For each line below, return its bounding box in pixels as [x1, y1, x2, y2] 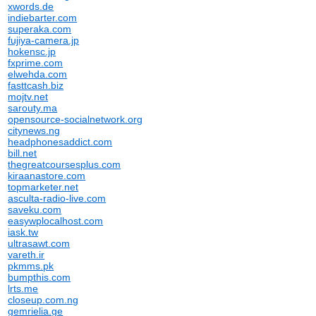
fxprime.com [8, 57, 63, 68]
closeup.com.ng [8, 294, 79, 305]
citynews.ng [8, 125, 61, 136]
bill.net [8, 147, 37, 159]
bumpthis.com [8, 272, 71, 283]
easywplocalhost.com [8, 215, 104, 226]
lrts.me [8, 283, 39, 294]
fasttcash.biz [8, 80, 64, 91]
